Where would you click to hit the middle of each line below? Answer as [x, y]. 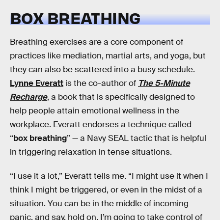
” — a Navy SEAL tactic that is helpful [137, 138]
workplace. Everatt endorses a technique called [101, 124]
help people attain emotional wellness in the [95, 110]
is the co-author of [101, 83]
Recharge [28, 97]
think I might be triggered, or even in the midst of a [106, 190]
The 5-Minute [164, 83]
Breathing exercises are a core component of [96, 42]
